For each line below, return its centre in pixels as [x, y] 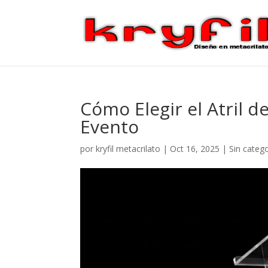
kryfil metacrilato [128, 149]
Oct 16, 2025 [195, 149]
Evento [110, 127]
